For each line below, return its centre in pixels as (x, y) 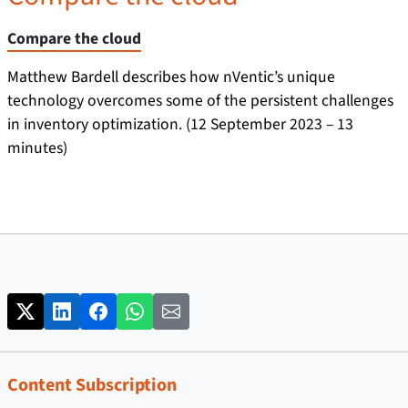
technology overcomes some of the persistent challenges (200, 101)
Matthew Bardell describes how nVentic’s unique (171, 77)
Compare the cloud (74, 39)
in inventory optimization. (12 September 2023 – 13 (180, 124)
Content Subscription (92, 386)
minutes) (37, 148)
